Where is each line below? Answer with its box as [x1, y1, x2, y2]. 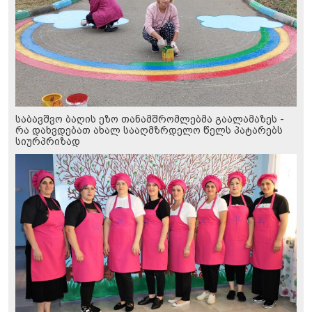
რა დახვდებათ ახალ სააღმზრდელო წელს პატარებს [15, 125, 283, 136]
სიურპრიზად [15, 136, 80, 148]
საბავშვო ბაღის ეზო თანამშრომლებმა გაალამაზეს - [15, 114, 284, 125]
